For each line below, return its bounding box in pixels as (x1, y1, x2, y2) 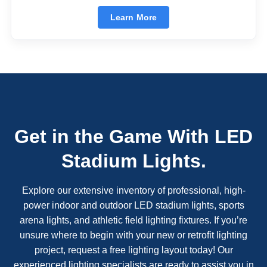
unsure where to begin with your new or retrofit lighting (20, 230, 247, 241)
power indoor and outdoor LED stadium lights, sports (23, 200, 244, 211)
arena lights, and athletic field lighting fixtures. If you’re (20, 215, 247, 226)
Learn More (110, 12, 157, 22)
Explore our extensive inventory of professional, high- (21, 185, 246, 196)
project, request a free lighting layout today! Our (34, 245, 233, 256)
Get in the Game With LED (14, 126, 253, 148)
